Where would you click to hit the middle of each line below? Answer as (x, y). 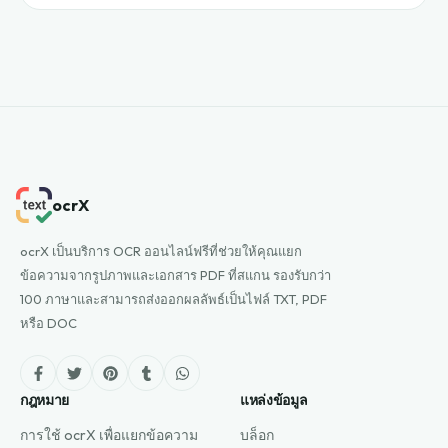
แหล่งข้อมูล (274, 400)
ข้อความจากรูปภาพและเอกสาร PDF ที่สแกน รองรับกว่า (175, 275)
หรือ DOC (48, 323)
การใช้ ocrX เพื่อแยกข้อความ (109, 435)
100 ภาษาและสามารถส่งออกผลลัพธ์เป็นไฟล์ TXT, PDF (173, 299)
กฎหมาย (44, 400)
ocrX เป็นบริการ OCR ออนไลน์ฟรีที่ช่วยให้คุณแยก (161, 251)
